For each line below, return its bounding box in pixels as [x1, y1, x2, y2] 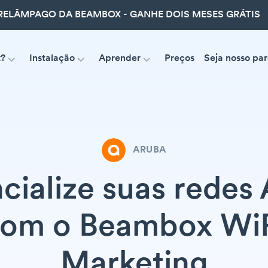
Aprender [98, 53, 141, 63]
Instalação [29, 53, 75, 63]
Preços [164, 53, 194, 63]
